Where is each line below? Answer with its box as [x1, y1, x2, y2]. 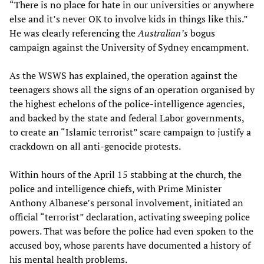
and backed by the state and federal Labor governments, [9, 111, 244, 124]
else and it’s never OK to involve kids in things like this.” [9, 12, 247, 25]
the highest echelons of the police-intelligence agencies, [9, 97, 245, 110]
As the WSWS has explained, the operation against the [9, 68, 237, 82]
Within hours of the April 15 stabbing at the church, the [9, 167, 242, 181]
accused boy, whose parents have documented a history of [9, 238, 250, 252]
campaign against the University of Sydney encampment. [9, 40, 249, 54]
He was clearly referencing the [9, 26, 138, 39]
